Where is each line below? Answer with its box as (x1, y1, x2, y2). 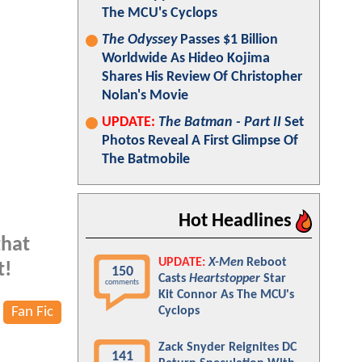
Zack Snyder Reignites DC (158, 341, 297, 354)
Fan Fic (11, 304, 53, 320)
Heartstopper (189, 272, 260, 285)
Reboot (243, 256, 287, 269)
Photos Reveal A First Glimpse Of (102, 133, 298, 149)
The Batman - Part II (158, 115, 281, 130)
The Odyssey (102, 32, 177, 48)
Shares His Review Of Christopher (102, 69, 302, 85)
